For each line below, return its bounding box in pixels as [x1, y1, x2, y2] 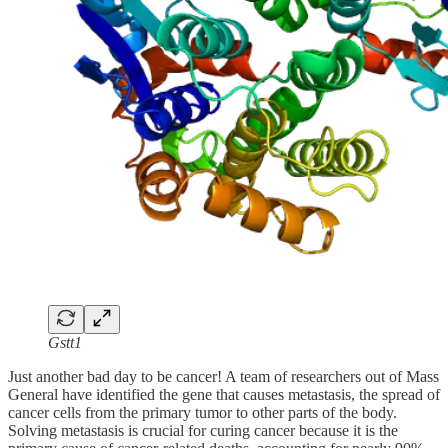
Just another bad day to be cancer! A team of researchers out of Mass [8, 367, 439, 385]
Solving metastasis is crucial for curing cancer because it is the [8, 421, 398, 439]
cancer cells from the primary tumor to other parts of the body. [8, 403, 397, 421]
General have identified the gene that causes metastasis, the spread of [8, 385, 440, 403]
